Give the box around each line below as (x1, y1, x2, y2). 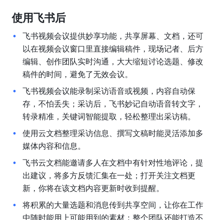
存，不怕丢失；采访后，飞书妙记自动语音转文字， (22, 99, 203, 108)
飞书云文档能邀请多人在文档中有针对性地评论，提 (22, 158, 203, 167)
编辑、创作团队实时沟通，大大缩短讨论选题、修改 (22, 57, 203, 66)
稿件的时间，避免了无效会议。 (22, 70, 133, 79)
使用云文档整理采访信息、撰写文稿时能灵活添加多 (22, 129, 203, 137)
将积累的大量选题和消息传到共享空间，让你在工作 (22, 200, 203, 209)
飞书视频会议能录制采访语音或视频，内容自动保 (22, 86, 195, 95)
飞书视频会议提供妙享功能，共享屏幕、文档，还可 (22, 31, 203, 40)
